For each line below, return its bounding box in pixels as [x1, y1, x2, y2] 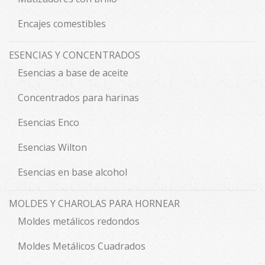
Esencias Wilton [18, 141, 87, 154]
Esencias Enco [18, 116, 79, 130]
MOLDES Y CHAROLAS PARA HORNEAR [9, 197, 180, 211]
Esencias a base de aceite [18, 66, 128, 80]
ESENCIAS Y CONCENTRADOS [9, 49, 140, 62]
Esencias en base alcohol [18, 166, 127, 179]
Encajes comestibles [18, 17, 106, 31]
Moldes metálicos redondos [18, 215, 140, 228]
